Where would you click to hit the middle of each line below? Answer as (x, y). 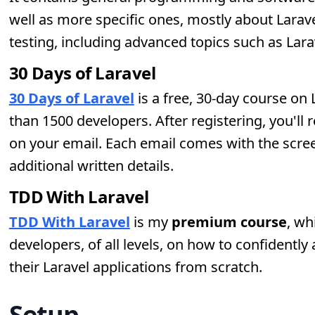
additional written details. (91, 166)
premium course (229, 222)
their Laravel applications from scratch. (135, 267)
